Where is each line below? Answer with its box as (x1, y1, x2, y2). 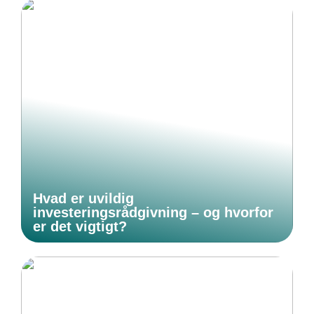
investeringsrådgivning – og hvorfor (33, 205, 273, 221)
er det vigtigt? (33, 219, 127, 235)
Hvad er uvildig (33, 191, 134, 207)
